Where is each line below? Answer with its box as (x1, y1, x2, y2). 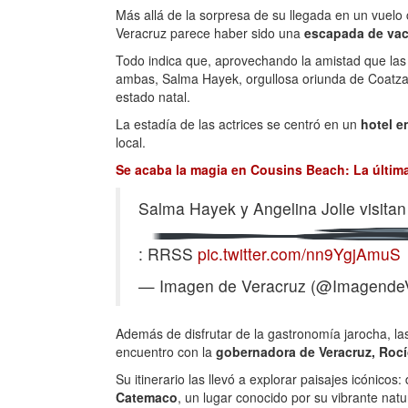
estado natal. (116, 87, 190, 106)
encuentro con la (116, 342, 216, 361)
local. (116, 133, 149, 151)
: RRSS (138, 242, 198, 265)
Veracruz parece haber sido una (116, 24, 304, 42)
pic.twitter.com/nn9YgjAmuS (198, 242, 401, 265)
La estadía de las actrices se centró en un (116, 115, 361, 133)
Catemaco (116, 388, 178, 406)
